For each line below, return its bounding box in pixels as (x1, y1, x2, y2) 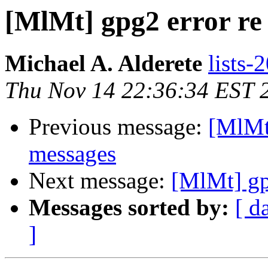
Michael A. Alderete (5, 50, 202, 77)
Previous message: (29, 114, 208, 140)
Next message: (29, 167, 171, 194)
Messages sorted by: (29, 194, 229, 221)
